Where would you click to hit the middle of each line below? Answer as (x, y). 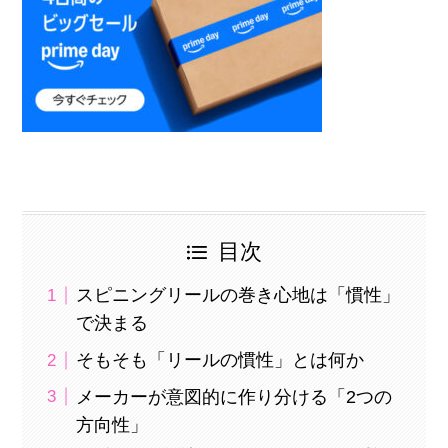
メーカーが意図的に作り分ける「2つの (234, 397)
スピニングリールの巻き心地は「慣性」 (238, 295)
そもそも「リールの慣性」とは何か (220, 360)
